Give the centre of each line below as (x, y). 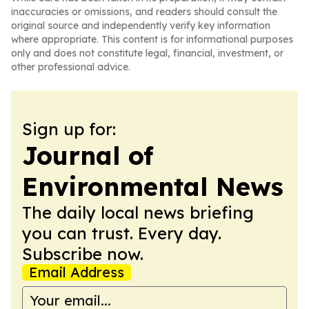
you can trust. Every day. (122, 233)
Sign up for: (69, 129)
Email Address (77, 272)
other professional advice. (71, 67)
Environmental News (153, 187)
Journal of (88, 156)
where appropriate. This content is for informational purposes (152, 39)
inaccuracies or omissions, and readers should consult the (144, 12)
